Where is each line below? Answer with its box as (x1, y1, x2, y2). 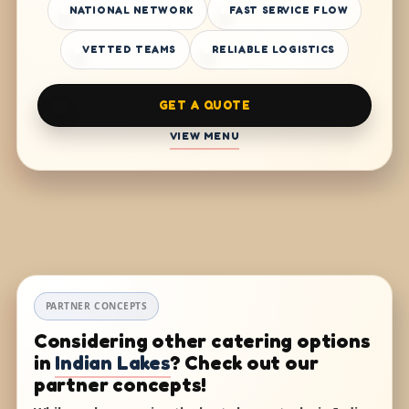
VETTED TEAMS (82, 43, 176, 57)
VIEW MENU (169, 130, 240, 143)
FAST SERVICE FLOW (228, 4, 349, 17)
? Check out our (170, 351, 319, 375)
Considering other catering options (33, 329, 371, 353)
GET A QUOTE (158, 98, 251, 113)
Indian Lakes (55, 351, 171, 375)
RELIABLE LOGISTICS (211, 43, 335, 57)
